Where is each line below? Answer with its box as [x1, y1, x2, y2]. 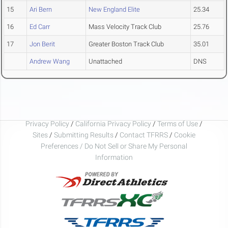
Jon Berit [30, 40, 55, 48]
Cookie [174, 130, 195, 139]
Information [95, 153, 133, 161]
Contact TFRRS [120, 130, 169, 139]
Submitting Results [54, 130, 113, 139]
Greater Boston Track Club [89, 40, 164, 48]
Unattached [89, 58, 122, 66]
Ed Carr [30, 23, 50, 31]
